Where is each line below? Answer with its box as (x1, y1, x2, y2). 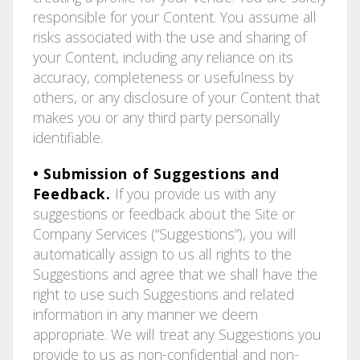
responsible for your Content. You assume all (32, 6, 317, 27)
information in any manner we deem (32, 304, 258, 324)
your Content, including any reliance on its (32, 47, 293, 67)
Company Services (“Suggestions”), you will (32, 223, 297, 243)
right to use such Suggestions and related (32, 284, 294, 304)
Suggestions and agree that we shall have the (32, 264, 317, 284)
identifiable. (32, 127, 103, 147)
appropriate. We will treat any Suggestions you (32, 324, 321, 344)
